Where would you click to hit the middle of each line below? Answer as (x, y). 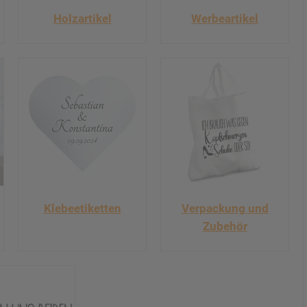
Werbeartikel (225, 19)
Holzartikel (82, 19)
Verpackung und (225, 209)
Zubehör (225, 226)
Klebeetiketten (82, 209)
